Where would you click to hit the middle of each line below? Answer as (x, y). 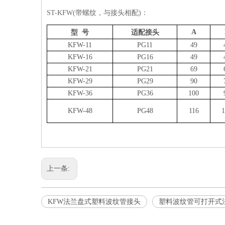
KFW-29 (80, 81)
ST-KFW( (61, 13)
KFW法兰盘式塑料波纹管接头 (94, 202)
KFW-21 (80, 69)
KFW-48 (80, 111)
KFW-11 (80, 45)
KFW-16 (80, 57)
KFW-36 (80, 93)
